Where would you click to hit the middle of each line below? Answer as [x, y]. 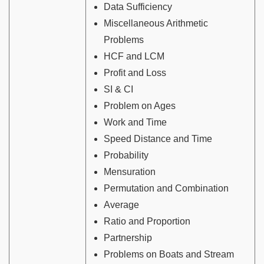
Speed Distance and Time [158, 139]
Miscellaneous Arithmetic [156, 24]
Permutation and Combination [166, 189]
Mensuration [130, 172]
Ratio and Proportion [147, 222]
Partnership [128, 238]
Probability [126, 156]
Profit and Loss [135, 73]
